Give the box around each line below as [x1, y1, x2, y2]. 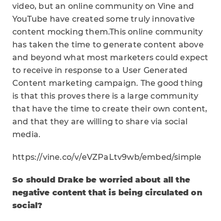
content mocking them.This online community [12, 27, 203, 37]
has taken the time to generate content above [12, 40, 204, 49]
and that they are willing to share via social [12, 117, 188, 126]
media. [12, 130, 41, 139]
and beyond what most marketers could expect [12, 53, 209, 62]
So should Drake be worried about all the [12, 175, 190, 184]
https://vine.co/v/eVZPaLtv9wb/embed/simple [12, 152, 202, 162]
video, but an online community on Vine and [12, 1, 194, 11]
